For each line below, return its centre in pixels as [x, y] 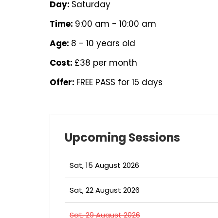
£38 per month [106, 63]
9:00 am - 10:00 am [116, 24]
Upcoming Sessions [122, 137]
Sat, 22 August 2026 [105, 190]
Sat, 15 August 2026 [104, 165]
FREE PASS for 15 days [119, 82]
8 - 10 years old [103, 43]
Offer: [63, 82]
